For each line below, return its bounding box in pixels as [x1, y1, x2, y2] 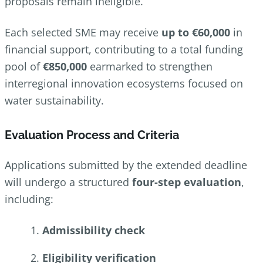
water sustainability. [5, 93, 104, 108]
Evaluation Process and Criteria [5, 128, 179, 143]
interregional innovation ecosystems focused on [5, 76, 243, 91]
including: [5, 192, 53, 207]
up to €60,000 [161, 25, 230, 40]
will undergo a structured [5, 175, 132, 190]
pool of [5, 59, 43, 74]
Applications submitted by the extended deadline [5, 158, 247, 173]
